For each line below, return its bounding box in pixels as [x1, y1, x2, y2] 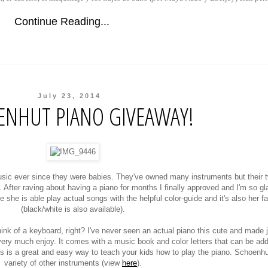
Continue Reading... [14, 16, 109, 28]
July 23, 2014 [38, 92, 102, 99]
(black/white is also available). [21, 205, 125, 214]
